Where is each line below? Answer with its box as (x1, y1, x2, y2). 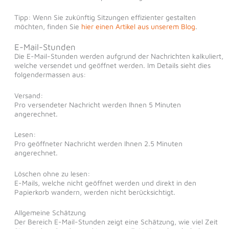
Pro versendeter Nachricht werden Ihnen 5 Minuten (14, 100, 181, 109)
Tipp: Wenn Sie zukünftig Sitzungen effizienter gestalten (14, 12, 196, 21)
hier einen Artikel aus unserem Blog (81, 21, 195, 31)
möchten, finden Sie (14, 21, 81, 31)
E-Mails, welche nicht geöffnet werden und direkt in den (14, 178, 196, 187)
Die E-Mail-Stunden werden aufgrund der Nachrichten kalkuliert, (14, 52, 223, 61)
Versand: (14, 90, 43, 100)
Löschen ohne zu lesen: (14, 169, 90, 178)
